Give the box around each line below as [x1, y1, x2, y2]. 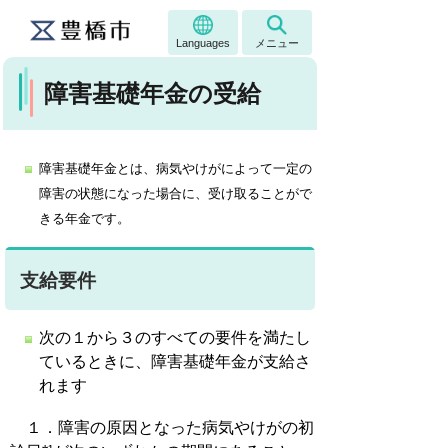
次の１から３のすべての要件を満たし [39, 329, 311, 346]
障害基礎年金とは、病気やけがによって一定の [39, 161, 312, 176]
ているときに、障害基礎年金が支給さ [39, 353, 311, 370]
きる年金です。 [39, 211, 130, 226]
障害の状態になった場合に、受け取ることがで [39, 186, 312, 201]
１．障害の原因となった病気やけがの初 [10, 419, 314, 436]
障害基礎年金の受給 [44, 80, 262, 107]
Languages [176, 37, 230, 49]
